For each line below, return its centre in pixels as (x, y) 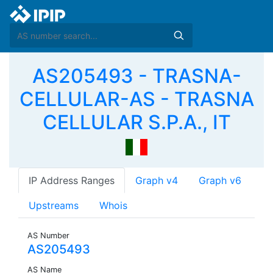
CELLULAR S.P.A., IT (136, 122)
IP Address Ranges (72, 181)
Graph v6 (220, 181)
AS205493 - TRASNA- (136, 76)
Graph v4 (157, 181)
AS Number (48, 236)
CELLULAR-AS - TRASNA (136, 99)
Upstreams (54, 206)
